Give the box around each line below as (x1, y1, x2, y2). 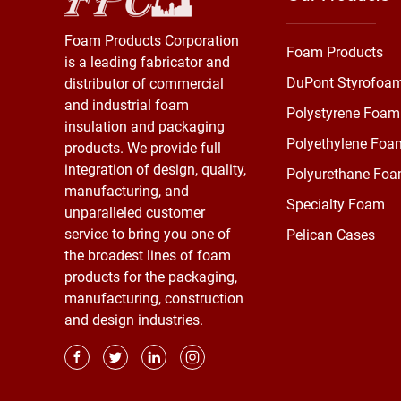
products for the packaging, (64, 269, 237, 286)
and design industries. (64, 311, 203, 329)
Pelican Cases (286, 226, 375, 244)
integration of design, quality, (64, 161, 246, 179)
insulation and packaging (64, 118, 225, 136)
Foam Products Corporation (64, 32, 239, 50)
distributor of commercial (64, 75, 224, 93)
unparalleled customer (64, 204, 205, 222)
